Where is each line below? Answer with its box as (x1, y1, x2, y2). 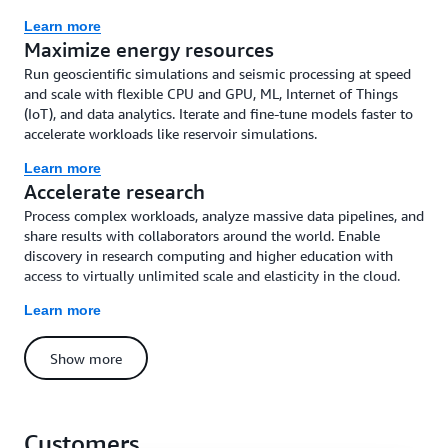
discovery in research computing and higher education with (24, 247, 393, 264)
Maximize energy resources (24, 38, 274, 61)
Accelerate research (24, 180, 205, 203)
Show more (50, 350, 122, 367)
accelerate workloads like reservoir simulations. (24, 125, 317, 142)
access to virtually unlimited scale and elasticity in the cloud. (24, 267, 400, 284)
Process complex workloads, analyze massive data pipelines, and (24, 207, 424, 224)
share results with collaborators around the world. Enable (24, 227, 380, 244)
